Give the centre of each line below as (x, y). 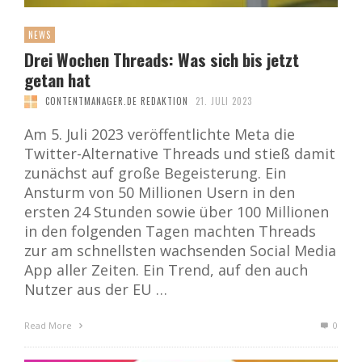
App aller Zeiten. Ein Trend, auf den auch (166, 270)
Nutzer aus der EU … (96, 290)
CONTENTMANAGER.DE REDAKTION (116, 101)
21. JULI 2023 (224, 101)
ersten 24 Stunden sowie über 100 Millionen (177, 212)
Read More (49, 326)
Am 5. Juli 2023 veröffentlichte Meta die (160, 135)
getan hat (57, 80)
